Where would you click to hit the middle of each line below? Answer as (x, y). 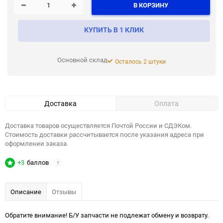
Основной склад (82, 60)
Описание (26, 192)
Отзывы (64, 192)
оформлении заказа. (37, 143)
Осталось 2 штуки (140, 61)
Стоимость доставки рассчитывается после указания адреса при (105, 134)
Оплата (167, 103)
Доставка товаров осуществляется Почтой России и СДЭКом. (98, 125)
